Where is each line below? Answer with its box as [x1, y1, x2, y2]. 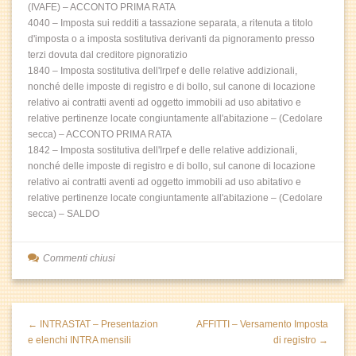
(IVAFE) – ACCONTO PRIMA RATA [28, 2, 176, 13]
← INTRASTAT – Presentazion [28, 319, 158, 330]
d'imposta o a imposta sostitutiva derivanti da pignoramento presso [28, 33, 315, 44]
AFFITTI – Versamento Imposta [196, 319, 328, 330]
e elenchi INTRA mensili [28, 335, 131, 346]
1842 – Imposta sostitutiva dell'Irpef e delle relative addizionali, [28, 145, 297, 156]
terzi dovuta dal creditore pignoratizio [28, 49, 188, 60]
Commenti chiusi [43, 253, 115, 264]
